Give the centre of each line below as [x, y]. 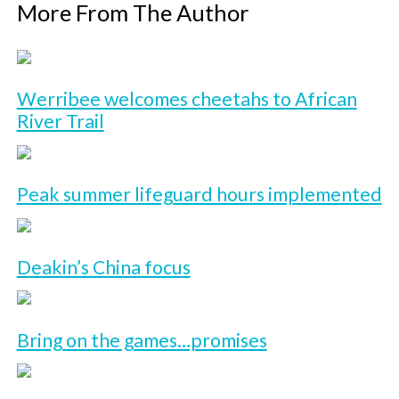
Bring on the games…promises [142, 340]
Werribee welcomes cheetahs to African [187, 99]
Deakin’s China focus [103, 267]
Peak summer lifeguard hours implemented [199, 194]
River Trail [60, 121]
